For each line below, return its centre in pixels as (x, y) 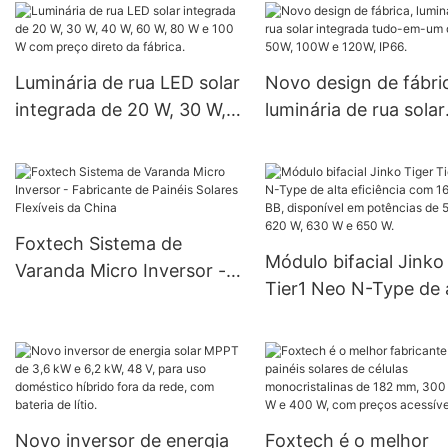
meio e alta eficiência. (106, 30)
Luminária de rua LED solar (127, 83)
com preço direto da (101, 164)
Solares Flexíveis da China (124, 325)
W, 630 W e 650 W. (343, 397)
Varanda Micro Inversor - (120, 271)
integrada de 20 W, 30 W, (120, 110)
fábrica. (47, 191)
